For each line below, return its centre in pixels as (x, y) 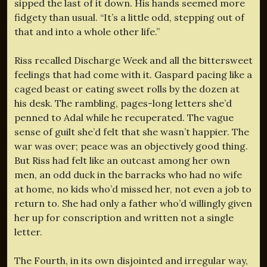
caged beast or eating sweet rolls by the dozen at (127, 89)
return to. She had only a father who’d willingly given (133, 203)
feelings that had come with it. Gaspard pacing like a (133, 74)
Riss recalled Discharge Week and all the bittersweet (133, 60)
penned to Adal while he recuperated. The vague (124, 117)
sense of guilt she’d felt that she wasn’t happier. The (132, 131)
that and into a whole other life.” (87, 31)
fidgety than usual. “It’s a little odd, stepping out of (129, 17)
